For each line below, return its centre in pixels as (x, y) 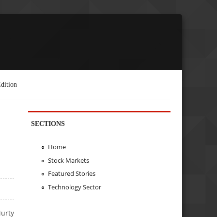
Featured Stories (71, 174)
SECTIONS (48, 123)
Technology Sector (74, 187)
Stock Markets (68, 160)
